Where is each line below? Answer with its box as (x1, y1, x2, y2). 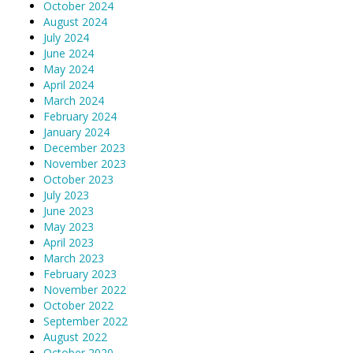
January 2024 (43, 124, 110, 139)
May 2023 (43, 218, 94, 234)
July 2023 (43, 187, 89, 203)
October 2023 (43, 171, 113, 187)
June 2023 (43, 203, 94, 218)
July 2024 (43, 29, 89, 45)
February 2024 (43, 108, 117, 124)
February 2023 (43, 266, 117, 281)
